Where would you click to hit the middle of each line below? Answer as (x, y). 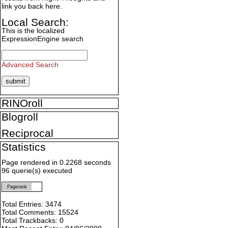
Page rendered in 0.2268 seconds (56, 163)
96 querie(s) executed (37, 171)
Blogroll (20, 117)
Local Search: (35, 22)
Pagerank (17, 187)
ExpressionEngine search (42, 39)
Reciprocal (27, 133)
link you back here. (32, 6)
